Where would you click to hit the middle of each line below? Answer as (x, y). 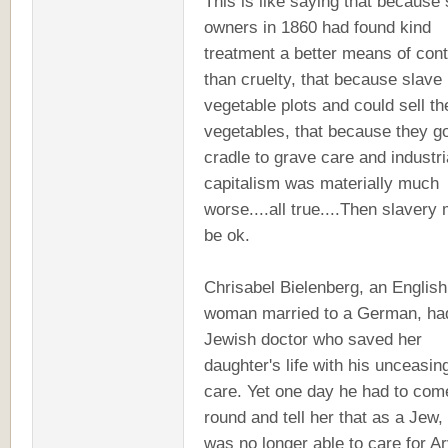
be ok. (227, 235)
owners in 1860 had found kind (317, 27)
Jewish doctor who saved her (313, 339)
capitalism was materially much (321, 183)
